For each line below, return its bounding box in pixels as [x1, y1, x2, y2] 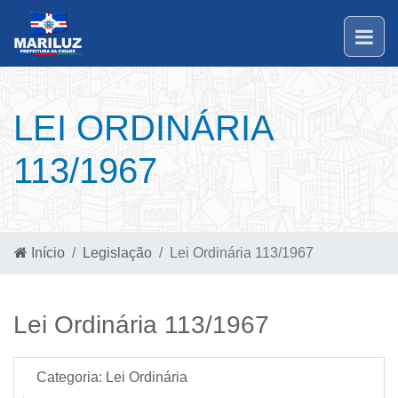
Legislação [83, 245, 152, 260]
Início [28, 245, 65, 260]
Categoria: [36, 370, 102, 385]
